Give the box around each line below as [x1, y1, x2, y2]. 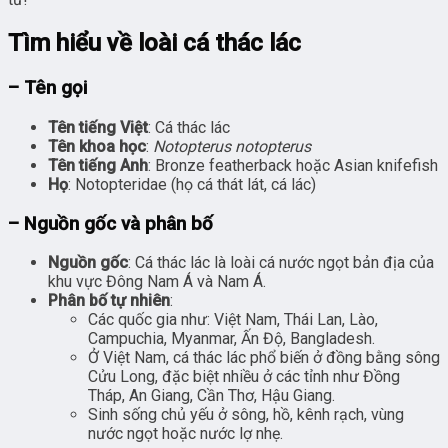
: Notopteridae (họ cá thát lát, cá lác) [68, 174, 316, 194]
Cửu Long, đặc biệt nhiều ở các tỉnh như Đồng [88, 367, 400, 387]
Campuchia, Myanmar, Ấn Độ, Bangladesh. [88, 329, 375, 349]
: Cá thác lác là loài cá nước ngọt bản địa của [128, 253, 434, 273]
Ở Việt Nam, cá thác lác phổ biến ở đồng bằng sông [88, 348, 440, 368]
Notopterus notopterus [153, 136, 311, 156]
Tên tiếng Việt [48, 117, 148, 137]
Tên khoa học [48, 136, 146, 156]
